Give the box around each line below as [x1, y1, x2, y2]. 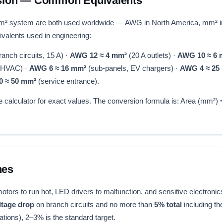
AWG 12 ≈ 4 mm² [70, 51, 127, 59]
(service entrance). [36, 76, 99, 85]
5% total [154, 200, 182, 209]
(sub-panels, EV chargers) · [86, 63, 180, 72]
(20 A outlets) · [127, 51, 177, 59]
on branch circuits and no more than [34, 200, 154, 209]
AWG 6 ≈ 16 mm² [29, 63, 86, 72]
